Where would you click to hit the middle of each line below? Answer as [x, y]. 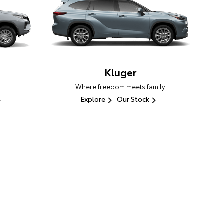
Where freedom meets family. [120, 87]
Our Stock [133, 99]
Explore [93, 99]
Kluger [120, 72]
